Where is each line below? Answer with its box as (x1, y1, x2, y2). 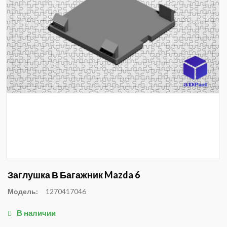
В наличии (17, 208, 56, 217)
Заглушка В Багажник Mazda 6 (8, 169, 140, 180)
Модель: (8, 186, 38, 196)
